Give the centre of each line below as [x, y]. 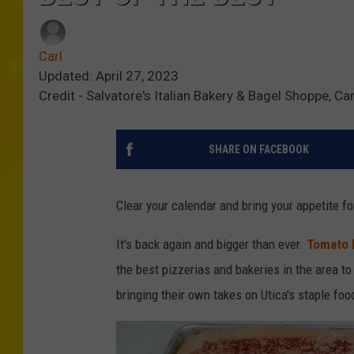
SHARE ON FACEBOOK [258, 150]
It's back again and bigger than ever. [211, 245]
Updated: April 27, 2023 [109, 76]
